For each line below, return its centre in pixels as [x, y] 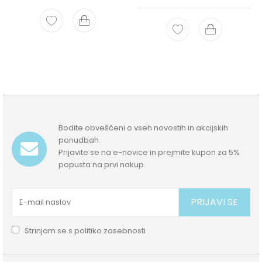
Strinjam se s [49, 230]
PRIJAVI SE [215, 202]
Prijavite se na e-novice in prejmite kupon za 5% [149, 152]
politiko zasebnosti [110, 230]
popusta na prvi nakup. [102, 164]
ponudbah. [80, 140]
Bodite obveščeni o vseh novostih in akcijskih [144, 127]
